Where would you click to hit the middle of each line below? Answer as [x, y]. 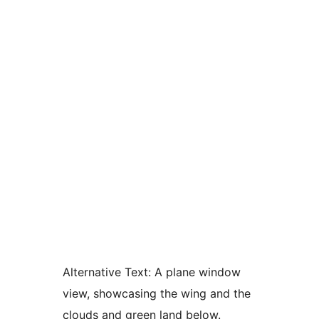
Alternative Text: [107, 272]
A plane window [196, 272]
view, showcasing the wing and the [157, 293]
